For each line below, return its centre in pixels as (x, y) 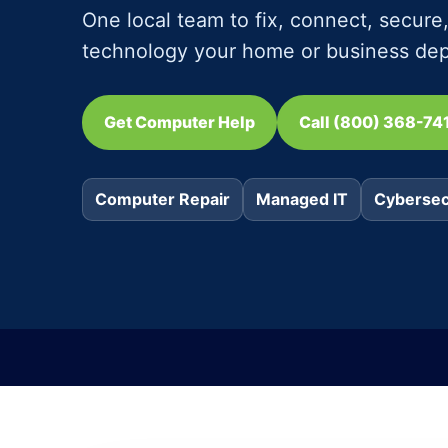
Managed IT (302, 199)
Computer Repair (162, 199)
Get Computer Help (179, 122)
